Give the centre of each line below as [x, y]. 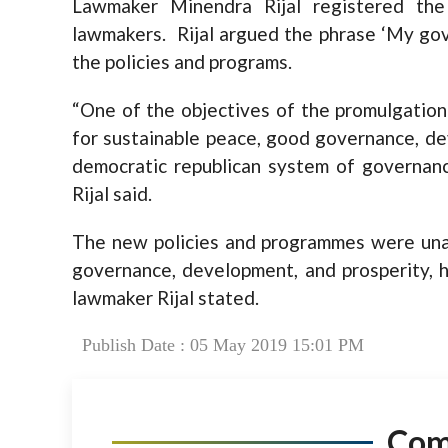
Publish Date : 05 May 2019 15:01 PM [223, 345]
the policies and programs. [182, 62]
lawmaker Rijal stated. [165, 298]
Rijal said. [112, 194]
